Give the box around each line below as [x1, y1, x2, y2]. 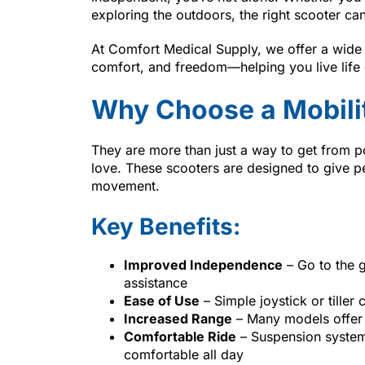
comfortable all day [124, 345, 244, 363]
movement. [91, 177, 160, 194]
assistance [124, 274, 187, 291]
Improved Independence [124, 256, 283, 273]
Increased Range [124, 310, 232, 327]
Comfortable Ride [124, 328, 236, 345]
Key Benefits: [91, 212, 240, 240]
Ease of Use [124, 292, 200, 309]
